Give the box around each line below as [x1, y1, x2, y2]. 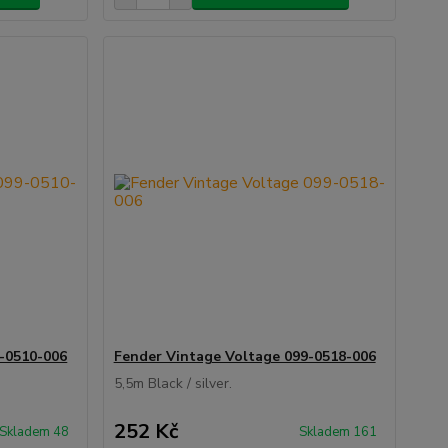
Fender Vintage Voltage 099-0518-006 [113, 347, 376, 366]
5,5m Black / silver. [113, 374, 232, 393]
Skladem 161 [298, 423, 380, 441]
